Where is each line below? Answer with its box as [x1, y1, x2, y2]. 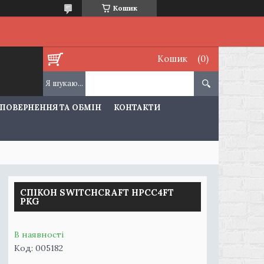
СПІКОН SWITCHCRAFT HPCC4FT [20, 187, 174, 198]
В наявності [14, 229, 64, 240]
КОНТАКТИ [114, 102, 161, 113]
